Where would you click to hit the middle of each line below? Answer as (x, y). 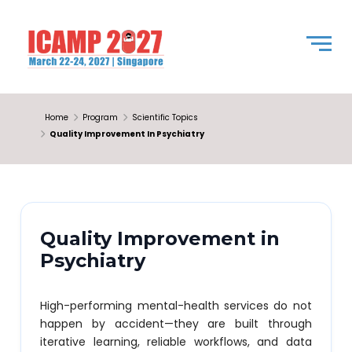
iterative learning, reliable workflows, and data (176, 342)
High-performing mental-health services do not (176, 306)
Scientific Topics (165, 117)
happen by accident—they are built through (176, 324)
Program (101, 117)
